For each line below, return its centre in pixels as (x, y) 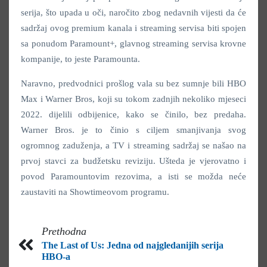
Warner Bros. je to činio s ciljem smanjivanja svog (133, 130)
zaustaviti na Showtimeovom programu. (95, 192)
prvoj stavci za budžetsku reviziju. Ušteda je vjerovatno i (133, 161)
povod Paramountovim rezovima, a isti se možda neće (133, 176)
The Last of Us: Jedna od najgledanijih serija (133, 245)
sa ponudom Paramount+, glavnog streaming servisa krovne (133, 43)
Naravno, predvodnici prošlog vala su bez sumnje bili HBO (133, 83)
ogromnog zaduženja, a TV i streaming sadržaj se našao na (133, 145)
